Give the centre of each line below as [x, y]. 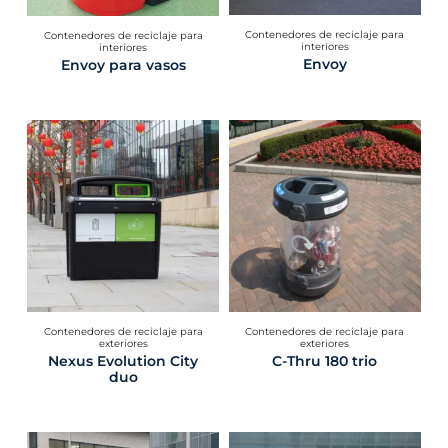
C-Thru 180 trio [325, 360]
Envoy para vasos [123, 64]
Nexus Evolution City [123, 360]
